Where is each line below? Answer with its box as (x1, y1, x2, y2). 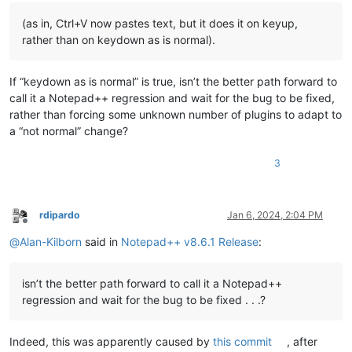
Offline (24, 220, 53, 233)
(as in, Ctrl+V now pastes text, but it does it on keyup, (22, 16, 298, 31)
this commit (213, 335, 272, 349)
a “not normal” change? (9, 124, 128, 138)
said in (82, 235, 121, 249)
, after (287, 335, 318, 349)
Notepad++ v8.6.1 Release (121, 235, 258, 249)
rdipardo (39, 209, 80, 222)
